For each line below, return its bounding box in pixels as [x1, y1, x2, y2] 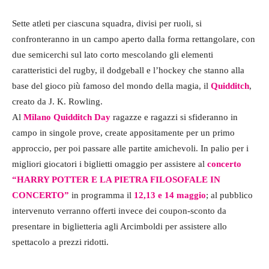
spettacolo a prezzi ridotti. [12, 237, 109, 247]
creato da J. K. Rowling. [12, 96, 103, 106]
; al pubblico [206, 190, 253, 200]
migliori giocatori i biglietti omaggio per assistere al [12, 159, 207, 169]
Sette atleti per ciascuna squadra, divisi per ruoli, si [12, 18, 202, 28]
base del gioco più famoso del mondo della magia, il [12, 80, 211, 91]
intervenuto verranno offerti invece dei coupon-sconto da [12, 205, 226, 216]
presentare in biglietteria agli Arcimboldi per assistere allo [12, 221, 227, 231]
